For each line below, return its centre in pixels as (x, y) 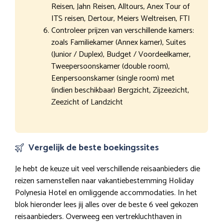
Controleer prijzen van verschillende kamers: (123, 30)
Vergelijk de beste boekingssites (94, 148)
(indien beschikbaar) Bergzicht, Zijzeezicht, (120, 90)
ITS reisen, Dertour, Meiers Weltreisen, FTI (121, 18)
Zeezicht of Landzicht (87, 102)
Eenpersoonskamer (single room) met (113, 78)
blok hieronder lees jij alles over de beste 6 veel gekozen (107, 205)
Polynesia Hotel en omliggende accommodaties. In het (106, 193)
